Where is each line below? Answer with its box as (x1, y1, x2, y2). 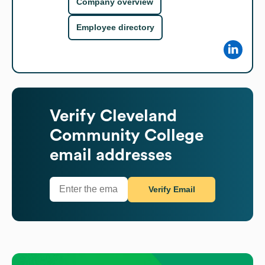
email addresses (50, 146, 172, 163)
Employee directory (76, 22, 154, 33)
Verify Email (148, 185, 195, 195)
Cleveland (100, 107, 177, 124)
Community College (50, 127, 203, 144)
